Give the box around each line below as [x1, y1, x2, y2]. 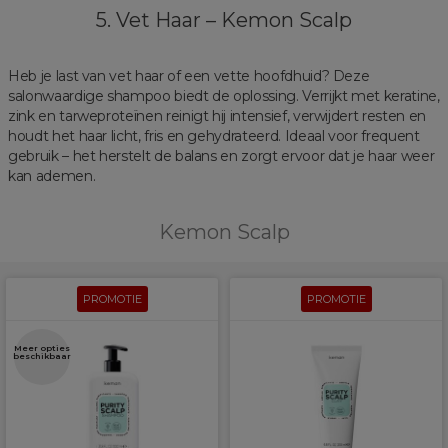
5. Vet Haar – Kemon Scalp [95, 7, 352, 32]
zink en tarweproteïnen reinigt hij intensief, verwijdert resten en [8, 106, 426, 125]
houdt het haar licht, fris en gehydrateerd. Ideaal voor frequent [8, 126, 420, 145]
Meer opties [14, 342, 70, 353]
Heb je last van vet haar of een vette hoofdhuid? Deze [8, 66, 370, 85]
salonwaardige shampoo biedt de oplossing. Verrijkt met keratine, [8, 86, 440, 105]
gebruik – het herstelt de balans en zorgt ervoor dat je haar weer [8, 146, 435, 165]
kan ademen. [8, 166, 96, 185]
